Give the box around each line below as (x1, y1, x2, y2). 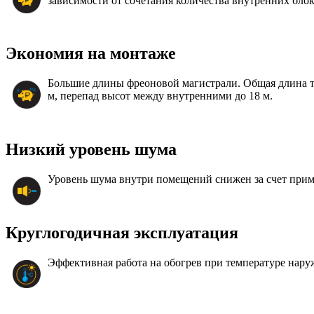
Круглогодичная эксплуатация (6, 224, 238, 243)
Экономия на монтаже (6, 44, 176, 63)
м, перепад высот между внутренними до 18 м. (48, 90, 273, 102)
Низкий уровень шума (6, 140, 177, 159)
